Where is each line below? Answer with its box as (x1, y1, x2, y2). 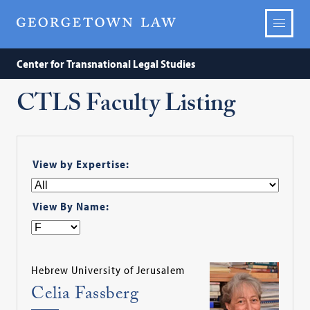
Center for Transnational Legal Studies (17, 57, 196, 71)
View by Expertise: (33, 156, 130, 171)
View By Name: (33, 199, 110, 213)
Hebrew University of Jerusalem (31, 262, 185, 277)
